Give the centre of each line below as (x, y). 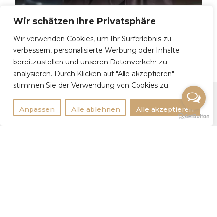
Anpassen (37, 109)
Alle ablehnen (95, 109)
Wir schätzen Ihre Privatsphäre (85, 21)
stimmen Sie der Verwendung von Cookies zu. (91, 85)
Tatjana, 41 (37, 43)
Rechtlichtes (46, 123)
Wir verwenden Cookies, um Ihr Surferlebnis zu (92, 39)
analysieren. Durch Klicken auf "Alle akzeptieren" (94, 74)
